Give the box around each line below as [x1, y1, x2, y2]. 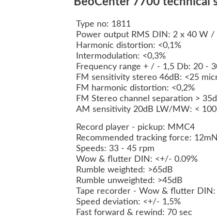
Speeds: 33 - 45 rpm [76, 144, 155, 154]
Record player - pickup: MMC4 [76, 123, 195, 132]
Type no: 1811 [76, 20, 131, 29]
